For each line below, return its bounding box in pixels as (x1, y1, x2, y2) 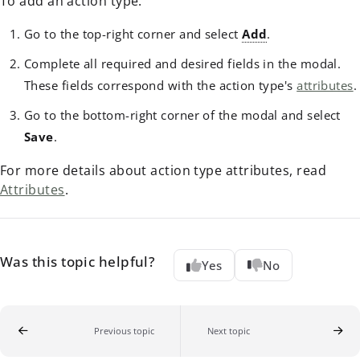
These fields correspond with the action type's (24, 77, 297, 94)
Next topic (207, 324, 250, 337)
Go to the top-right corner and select (24, 26, 243, 43)
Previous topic (93, 324, 154, 337)
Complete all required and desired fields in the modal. (24, 55, 342, 72)
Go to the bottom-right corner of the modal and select (24, 107, 341, 124)
